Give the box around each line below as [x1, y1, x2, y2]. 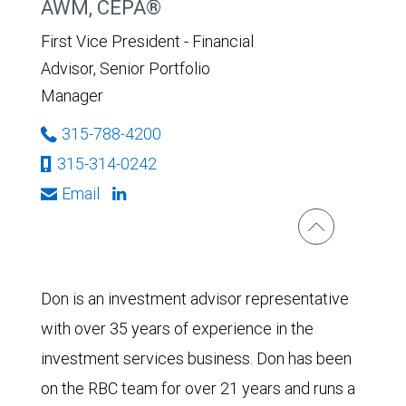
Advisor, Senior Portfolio [41, 58, 210, 79]
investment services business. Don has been [41, 348, 352, 369]
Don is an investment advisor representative [41, 288, 349, 309]
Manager [41, 85, 103, 106]
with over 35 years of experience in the [41, 318, 314, 339]
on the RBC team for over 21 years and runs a [41, 378, 355, 399]
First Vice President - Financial [41, 31, 254, 52]
